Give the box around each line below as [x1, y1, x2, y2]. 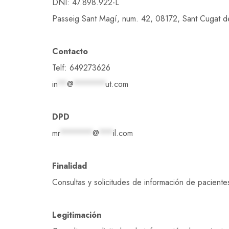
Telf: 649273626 [52, 62, 110, 74]
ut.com [105, 78, 128, 90]
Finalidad [52, 160, 87, 172]
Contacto [52, 45, 88, 57]
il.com [113, 127, 133, 139]
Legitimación [52, 209, 101, 221]
